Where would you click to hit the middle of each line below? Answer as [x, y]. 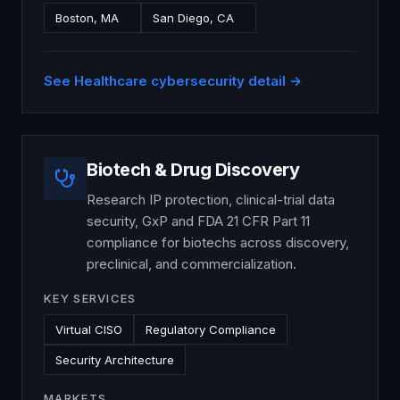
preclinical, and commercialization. [192, 264]
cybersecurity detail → [225, 81]
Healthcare [111, 81]
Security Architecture [115, 360]
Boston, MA [87, 18]
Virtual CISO [89, 329]
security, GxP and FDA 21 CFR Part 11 [198, 221]
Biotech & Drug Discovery [193, 170]
